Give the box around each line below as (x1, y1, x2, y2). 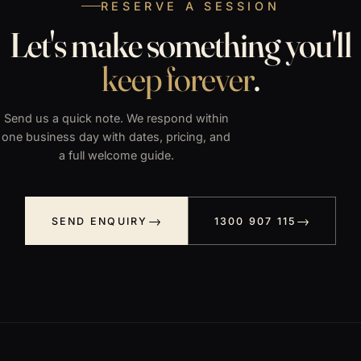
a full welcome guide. (58, 148, 174, 163)
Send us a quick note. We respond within (3, 111, 229, 126)
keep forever (102, 57, 254, 101)
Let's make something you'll (10, 23, 351, 67)
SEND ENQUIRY (51, 214, 148, 227)
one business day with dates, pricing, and (2, 130, 230, 144)
